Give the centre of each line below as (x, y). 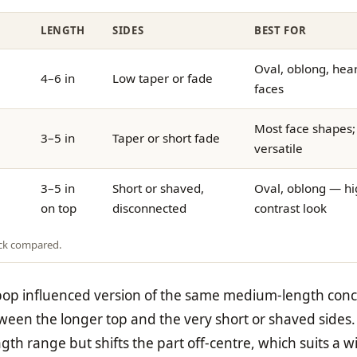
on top (59, 208)
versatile (279, 148)
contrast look (290, 208)
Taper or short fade (166, 137)
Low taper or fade (163, 78)
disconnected (149, 208)
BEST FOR (280, 30)
